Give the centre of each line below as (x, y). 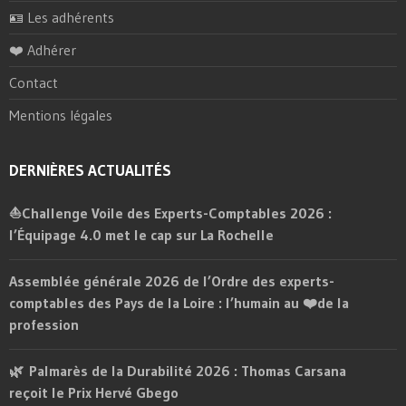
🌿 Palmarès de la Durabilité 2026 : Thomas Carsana (178, 371)
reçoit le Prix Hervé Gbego (94, 393)
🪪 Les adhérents (62, 18)
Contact (34, 83)
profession (44, 325)
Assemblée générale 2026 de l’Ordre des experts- (172, 281)
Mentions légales (61, 116)
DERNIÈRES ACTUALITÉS (90, 170)
